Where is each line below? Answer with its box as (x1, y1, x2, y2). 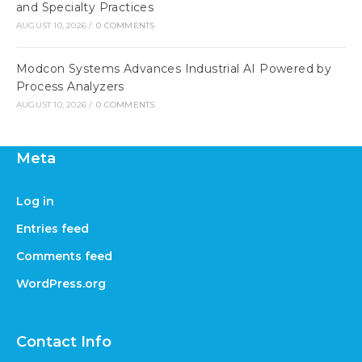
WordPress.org (16, 276, 106, 291)
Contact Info (16, 333, 112, 351)
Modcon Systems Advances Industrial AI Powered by (16, 61, 332, 76)
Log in (16, 194, 54, 208)
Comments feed (16, 249, 112, 263)
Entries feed (16, 221, 89, 236)
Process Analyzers (16, 79, 124, 94)
